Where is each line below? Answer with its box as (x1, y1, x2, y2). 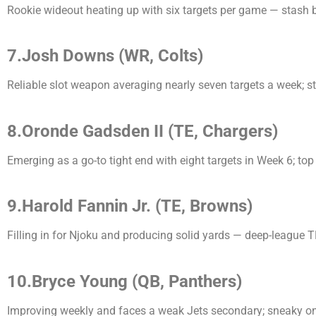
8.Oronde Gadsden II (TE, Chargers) (7, 121, 278, 141)
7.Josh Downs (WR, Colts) (7, 46, 203, 66)
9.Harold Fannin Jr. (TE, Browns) (7, 196, 253, 217)
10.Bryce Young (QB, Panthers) (7, 271, 242, 291)
